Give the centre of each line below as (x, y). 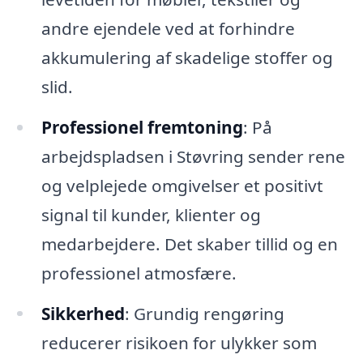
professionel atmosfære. (139, 273)
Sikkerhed (83, 313)
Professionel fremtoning (142, 127)
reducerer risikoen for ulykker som (179, 342)
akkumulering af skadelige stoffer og (187, 57)
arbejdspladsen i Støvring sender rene (193, 156)
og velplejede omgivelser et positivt (182, 185)
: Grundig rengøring (204, 313)
